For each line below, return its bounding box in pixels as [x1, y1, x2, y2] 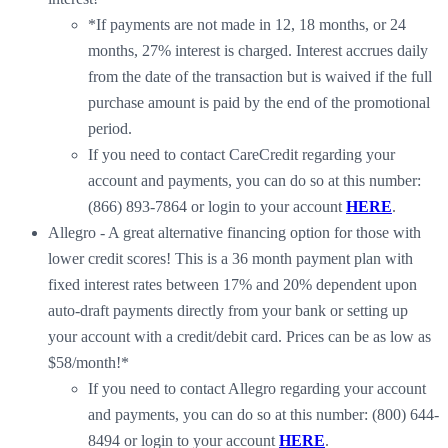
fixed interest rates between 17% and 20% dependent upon [48, 275, 417, 293]
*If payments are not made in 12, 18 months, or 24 [88, 15, 406, 33]
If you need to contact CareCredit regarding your [88, 145, 395, 163]
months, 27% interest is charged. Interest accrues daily [88, 41, 428, 59]
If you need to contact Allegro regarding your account [88, 379, 426, 397]
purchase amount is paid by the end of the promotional [88, 93, 430, 111]
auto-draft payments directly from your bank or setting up [48, 301, 408, 319]
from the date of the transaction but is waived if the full [88, 67, 432, 85]
